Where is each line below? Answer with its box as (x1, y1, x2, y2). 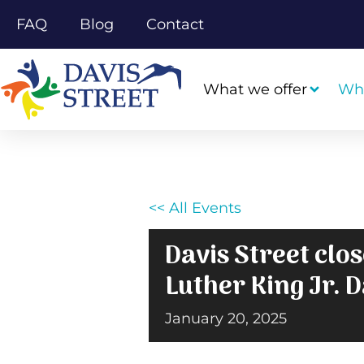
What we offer (203, 80, 307, 98)
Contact (146, 15, 204, 33)
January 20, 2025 (165, 310, 287, 327)
